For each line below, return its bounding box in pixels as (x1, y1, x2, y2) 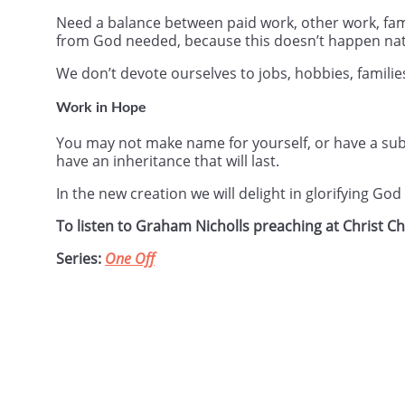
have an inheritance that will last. (56, 150, 279, 171)
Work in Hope (56, 99, 146, 115)
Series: (56, 248, 105, 268)
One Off (105, 248, 155, 268)
